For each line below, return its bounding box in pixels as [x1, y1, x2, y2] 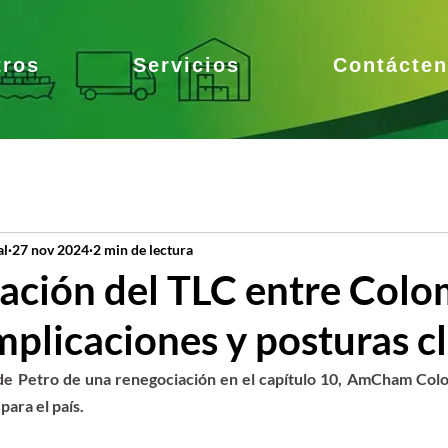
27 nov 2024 [12, 240, 89, 258]
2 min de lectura [93, 240, 193, 258]
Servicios [132, 54, 240, 76]
